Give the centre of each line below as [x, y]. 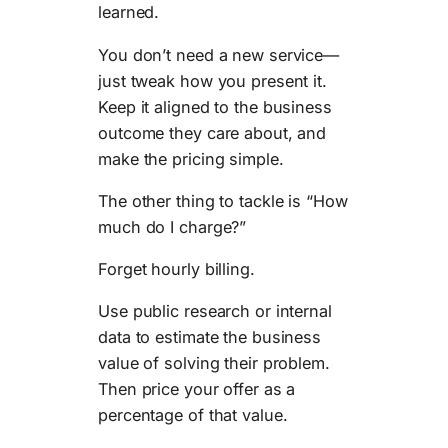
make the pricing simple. [191, 158]
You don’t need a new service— [219, 54]
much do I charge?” [172, 226]
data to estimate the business [210, 337]
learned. [129, 12]
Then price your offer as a [197, 389]
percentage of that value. [193, 415]
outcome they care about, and [212, 132]
